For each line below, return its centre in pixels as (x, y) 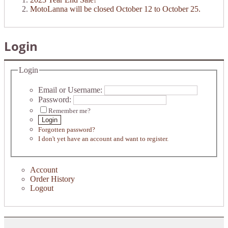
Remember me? (69, 111)
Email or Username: (70, 90)
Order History (52, 179)
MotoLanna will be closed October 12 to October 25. (115, 9)
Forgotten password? (67, 130)
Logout (42, 188)
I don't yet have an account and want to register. (103, 139)
